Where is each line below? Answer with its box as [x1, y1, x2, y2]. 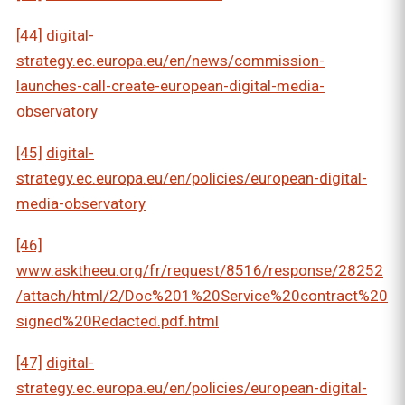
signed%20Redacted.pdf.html [16, 312, 219, 331]
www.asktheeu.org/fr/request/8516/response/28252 [16, 261, 383, 280]
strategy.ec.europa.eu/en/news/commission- [16, 52, 325, 71]
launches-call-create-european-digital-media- [16, 77, 325, 96]
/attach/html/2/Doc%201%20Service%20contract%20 [16, 287, 388, 306]
